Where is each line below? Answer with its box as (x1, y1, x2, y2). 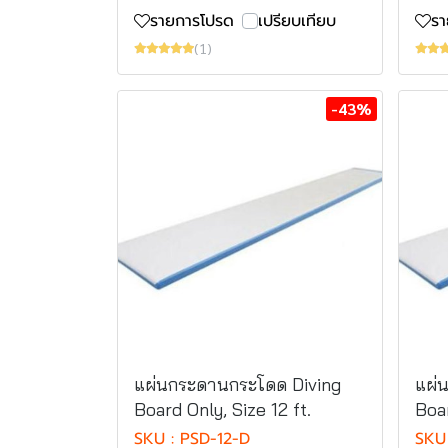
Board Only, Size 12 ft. (134, 397, 311, 421)
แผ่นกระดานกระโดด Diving (134, 372, 341, 396)
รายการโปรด (150, 9, 234, 34)
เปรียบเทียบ (258, 9, 336, 34)
